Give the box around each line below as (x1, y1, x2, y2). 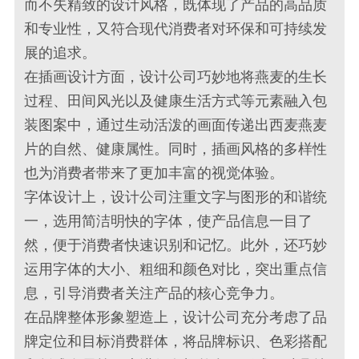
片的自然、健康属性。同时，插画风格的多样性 (24, 140, 328, 157)
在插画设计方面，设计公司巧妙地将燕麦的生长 (24, 68, 328, 85)
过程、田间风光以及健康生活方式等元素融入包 (24, 92, 328, 109)
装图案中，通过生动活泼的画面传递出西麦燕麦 (24, 116, 328, 133)
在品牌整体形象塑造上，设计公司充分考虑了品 (24, 309, 328, 325)
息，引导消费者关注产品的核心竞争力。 (24, 284, 284, 301)
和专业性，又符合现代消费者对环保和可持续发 (24, 20, 328, 37)
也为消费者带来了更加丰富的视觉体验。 (24, 164, 284, 181)
